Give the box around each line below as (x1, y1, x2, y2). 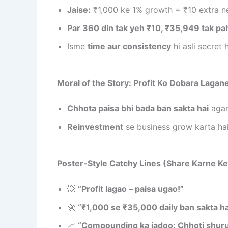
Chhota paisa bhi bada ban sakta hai (67, 103, 209, 113)
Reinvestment (67, 121, 123, 132)
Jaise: (67, 4, 91, 15)
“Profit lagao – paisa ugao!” (78, 183, 184, 194)
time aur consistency (88, 41, 171, 51)
